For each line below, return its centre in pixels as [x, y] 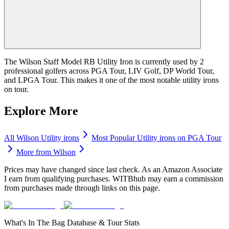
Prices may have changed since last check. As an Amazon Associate [113, 169]
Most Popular [114, 138]
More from [35, 152]
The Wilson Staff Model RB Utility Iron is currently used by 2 [104, 61]
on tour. [16, 89]
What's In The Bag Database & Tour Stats [72, 222]
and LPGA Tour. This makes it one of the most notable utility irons [111, 80]
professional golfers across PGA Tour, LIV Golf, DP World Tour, [109, 71]
